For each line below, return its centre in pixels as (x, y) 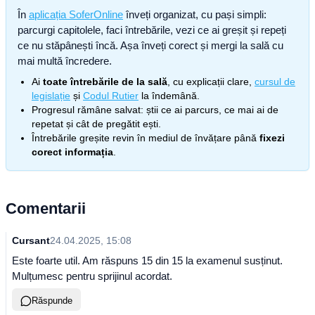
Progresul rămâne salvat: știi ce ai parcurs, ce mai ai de (155, 110)
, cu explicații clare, (210, 82)
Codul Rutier (111, 96)
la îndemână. (169, 96)
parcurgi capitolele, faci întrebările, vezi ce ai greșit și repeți (152, 30)
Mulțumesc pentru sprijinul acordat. (92, 276)
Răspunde (52, 301)
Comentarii (46, 208)
